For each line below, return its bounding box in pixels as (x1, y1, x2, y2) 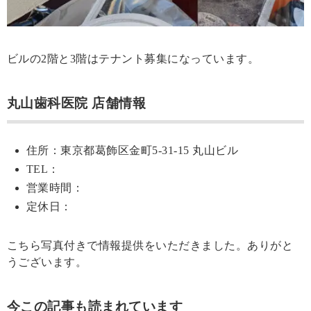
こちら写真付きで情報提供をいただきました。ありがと (7, 239, 293, 252)
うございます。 (7, 256, 87, 269)
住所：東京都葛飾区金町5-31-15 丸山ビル (26, 144, 239, 157)
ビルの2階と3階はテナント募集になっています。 (7, 52, 260, 65)
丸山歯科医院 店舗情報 (7, 95, 146, 110)
